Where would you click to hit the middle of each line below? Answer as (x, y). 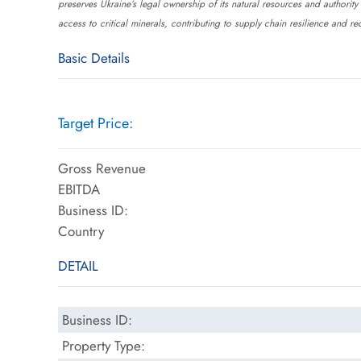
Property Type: (104, 345)
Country (81, 231)
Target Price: (95, 123)
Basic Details (94, 58)
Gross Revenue (102, 168)
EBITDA (79, 189)
